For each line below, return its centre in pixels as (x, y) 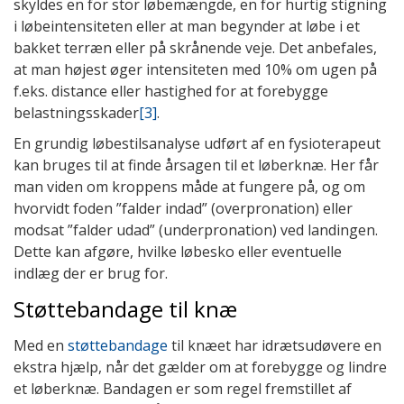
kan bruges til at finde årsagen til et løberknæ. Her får (196, 165)
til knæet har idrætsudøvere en (276, 345)
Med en (41, 345)
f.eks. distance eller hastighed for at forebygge (171, 91)
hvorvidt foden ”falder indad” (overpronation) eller (183, 208)
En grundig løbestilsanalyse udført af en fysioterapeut (197, 143)
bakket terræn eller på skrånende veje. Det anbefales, (195, 47)
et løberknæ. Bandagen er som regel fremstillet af (183, 388)
